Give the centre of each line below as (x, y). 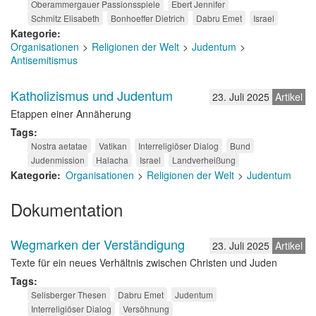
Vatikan (113, 146)
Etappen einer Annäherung (71, 114)
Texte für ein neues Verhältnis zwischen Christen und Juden (144, 262)
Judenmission (58, 160)
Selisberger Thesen (69, 294)
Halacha (112, 160)
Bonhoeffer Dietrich (148, 18)
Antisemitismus (44, 60)
